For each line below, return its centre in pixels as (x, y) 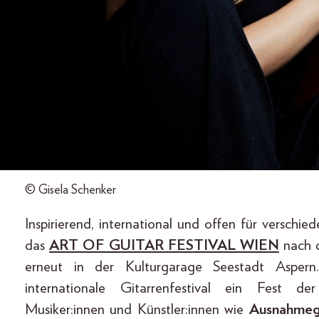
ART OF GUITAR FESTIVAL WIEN (164, 245)
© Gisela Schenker (70, 190)
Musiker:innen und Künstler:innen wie (137, 309)
